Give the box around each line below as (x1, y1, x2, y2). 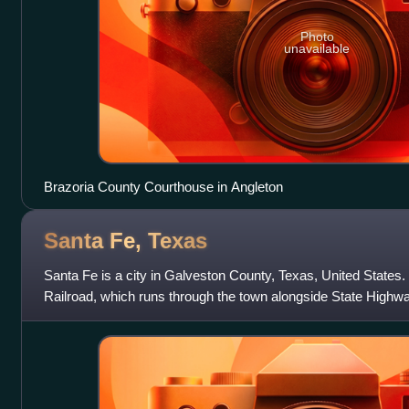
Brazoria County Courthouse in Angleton (43, 179, 283, 195)
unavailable (284, 40, 351, 56)
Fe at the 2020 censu (43, 309, 169, 326)
